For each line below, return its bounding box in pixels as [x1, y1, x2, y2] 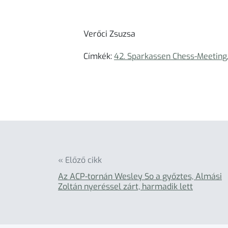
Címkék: [83, 50, 114, 62]
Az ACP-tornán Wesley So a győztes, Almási [58, 170, 222, 182]
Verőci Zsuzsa [83, 28, 135, 39]
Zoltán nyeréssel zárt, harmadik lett [58, 181, 193, 192]
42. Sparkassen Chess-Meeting [114, 50, 227, 62]
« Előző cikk [58, 154, 102, 165]
